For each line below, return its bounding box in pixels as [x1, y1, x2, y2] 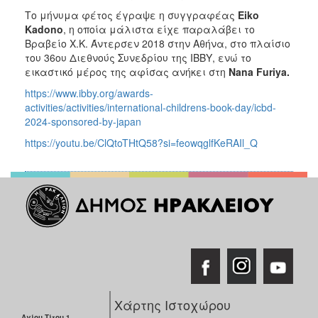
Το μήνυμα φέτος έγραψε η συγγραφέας [25, 7, 238, 22]
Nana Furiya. [229, 64, 290, 79]
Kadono [25, 21, 63, 36]
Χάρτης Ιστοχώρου [114, 295, 231, 314]
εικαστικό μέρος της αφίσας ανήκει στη [25, 64, 229, 79]
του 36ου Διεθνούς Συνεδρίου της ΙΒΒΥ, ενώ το [25, 50, 251, 65]
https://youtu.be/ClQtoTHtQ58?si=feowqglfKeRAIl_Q [25, 135, 258, 150]
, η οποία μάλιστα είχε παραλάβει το [63, 21, 255, 36]
